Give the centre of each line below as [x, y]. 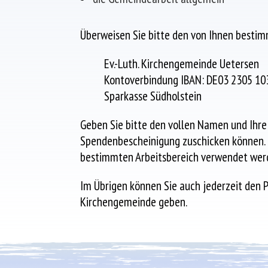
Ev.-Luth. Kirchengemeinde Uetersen [182, 64]
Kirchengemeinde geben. [134, 202]
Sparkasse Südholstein [153, 96]
